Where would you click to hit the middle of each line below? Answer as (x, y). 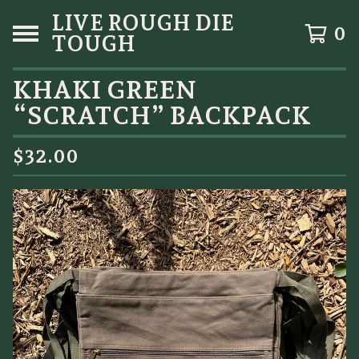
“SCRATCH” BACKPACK (162, 115)
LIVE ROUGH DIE (143, 23)
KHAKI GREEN (105, 90)
